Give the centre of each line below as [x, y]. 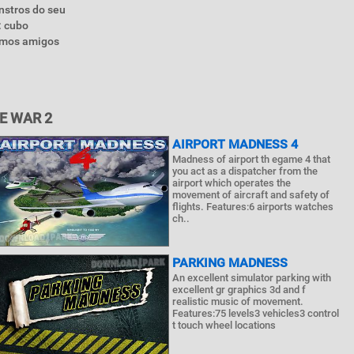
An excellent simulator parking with [252, 278]
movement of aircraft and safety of [251, 195]
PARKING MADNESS [230, 263]
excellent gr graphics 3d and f [239, 290]
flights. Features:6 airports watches [253, 207]
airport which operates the [232, 183]
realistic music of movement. [238, 301]
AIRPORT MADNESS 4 [235, 144]
